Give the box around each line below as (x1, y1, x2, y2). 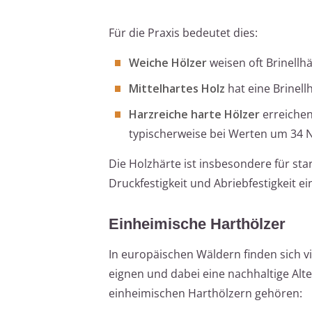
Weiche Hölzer (129, 54, 207, 70)
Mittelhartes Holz (129, 80, 225, 96)
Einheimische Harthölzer (109, 214, 286, 233)
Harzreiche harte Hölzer (129, 106, 260, 122)
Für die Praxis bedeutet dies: (109, 24, 258, 40)
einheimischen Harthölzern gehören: (109, 285, 302, 301)
